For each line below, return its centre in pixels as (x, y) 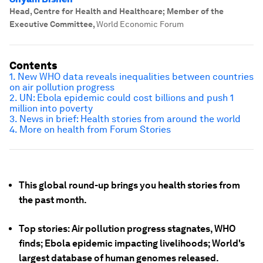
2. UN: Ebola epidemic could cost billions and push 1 (122, 98)
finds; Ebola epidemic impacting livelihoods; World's (132, 243)
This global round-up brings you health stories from (129, 185)
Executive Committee (51, 24)
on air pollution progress (62, 87)
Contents (33, 65)
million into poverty (51, 108)
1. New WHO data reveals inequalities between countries (131, 77)
